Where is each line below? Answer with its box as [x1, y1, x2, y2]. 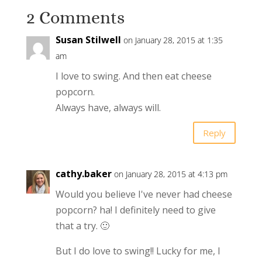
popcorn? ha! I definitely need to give [55, 204, 216, 217]
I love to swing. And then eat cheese [55, 70, 212, 83]
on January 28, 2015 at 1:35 [123, 35, 223, 46]
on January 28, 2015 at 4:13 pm [113, 168, 227, 180]
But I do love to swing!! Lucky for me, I [55, 244, 220, 258]
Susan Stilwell [55, 33, 121, 47]
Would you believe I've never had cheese [55, 188, 232, 201]
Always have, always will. [55, 101, 161, 115]
